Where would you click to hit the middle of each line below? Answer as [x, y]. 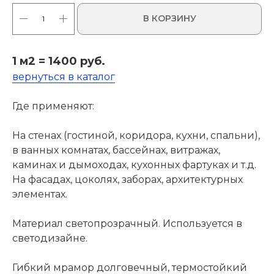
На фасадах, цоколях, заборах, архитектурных [128, 179]
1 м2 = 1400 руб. [59, 61]
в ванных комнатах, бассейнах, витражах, [116, 150]
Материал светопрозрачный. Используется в [127, 223]
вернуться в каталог [64, 76]
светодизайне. [50, 238]
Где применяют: [53, 106]
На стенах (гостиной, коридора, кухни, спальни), [136, 135]
